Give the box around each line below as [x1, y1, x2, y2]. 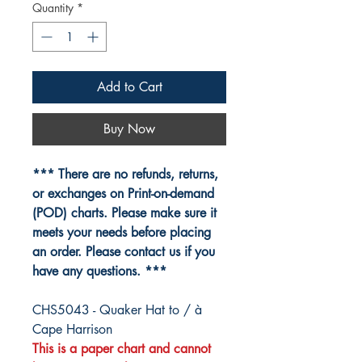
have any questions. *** [32, 263, 166, 280]
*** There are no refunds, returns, [32, 166, 218, 183]
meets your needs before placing [32, 224, 211, 242]
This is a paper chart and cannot [32, 340, 211, 358]
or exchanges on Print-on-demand [32, 185, 214, 203]
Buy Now [103, 120, 155, 138]
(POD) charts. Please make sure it [32, 204, 217, 222]
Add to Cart [96, 78, 162, 96]
